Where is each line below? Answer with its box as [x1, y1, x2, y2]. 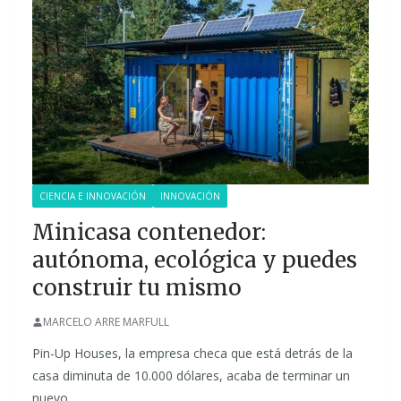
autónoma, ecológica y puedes [32, 246, 357, 274]
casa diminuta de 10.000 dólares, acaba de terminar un [32, 367, 350, 384]
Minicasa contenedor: [32, 218, 266, 246]
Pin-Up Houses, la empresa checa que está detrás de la [32, 345, 353, 362]
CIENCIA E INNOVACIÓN [39, 190, 146, 202]
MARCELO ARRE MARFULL [43, 314, 169, 329]
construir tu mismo [32, 274, 242, 302]
